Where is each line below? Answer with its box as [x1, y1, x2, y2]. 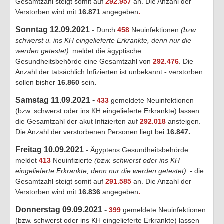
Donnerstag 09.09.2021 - [15, 205, 109, 214]
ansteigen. [166, 117, 201, 125]
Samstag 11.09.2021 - [15, 95, 97, 104]
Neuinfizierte [51, 156, 94, 164]
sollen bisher [15, 78, 55, 86]
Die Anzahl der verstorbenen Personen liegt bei [15, 127, 166, 136]
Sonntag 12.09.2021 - [15, 25, 96, 34]
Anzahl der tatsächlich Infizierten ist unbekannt [15, 67, 162, 76]
